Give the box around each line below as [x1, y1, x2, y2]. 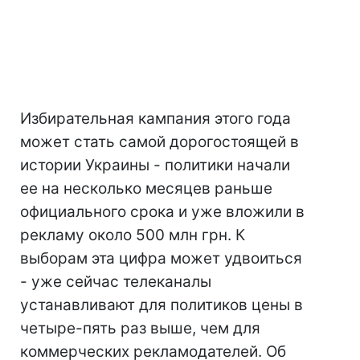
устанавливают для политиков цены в [20, 296, 303, 314]
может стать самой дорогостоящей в [20, 133, 299, 151]
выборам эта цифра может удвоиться [20, 249, 302, 268]
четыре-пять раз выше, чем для [20, 319, 260, 337]
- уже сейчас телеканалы [20, 272, 211, 291]
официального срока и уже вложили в [20, 202, 305, 221]
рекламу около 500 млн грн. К [20, 226, 245, 244]
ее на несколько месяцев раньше [20, 179, 272, 198]
